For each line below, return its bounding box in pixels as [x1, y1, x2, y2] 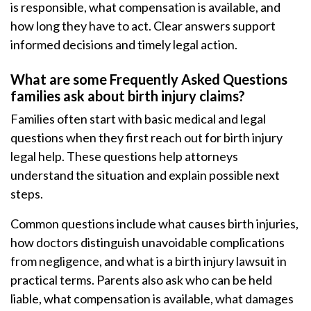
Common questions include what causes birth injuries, [10, 216, 299, 231]
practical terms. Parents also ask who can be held [10, 272, 272, 287]
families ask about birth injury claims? [10, 87, 245, 104]
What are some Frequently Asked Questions [10, 71, 287, 87]
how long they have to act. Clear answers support [10, 18, 276, 33]
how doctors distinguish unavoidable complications [10, 235, 285, 250]
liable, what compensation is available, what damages [10, 291, 294, 306]
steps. [10, 186, 43, 201]
